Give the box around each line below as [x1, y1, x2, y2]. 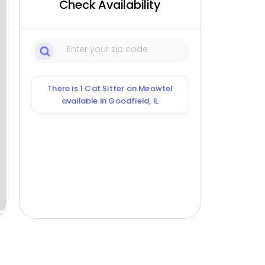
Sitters [7, 234, 25, 244]
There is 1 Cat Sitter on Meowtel [47, 83, 173, 95]
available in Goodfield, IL [61, 95, 159, 107]
